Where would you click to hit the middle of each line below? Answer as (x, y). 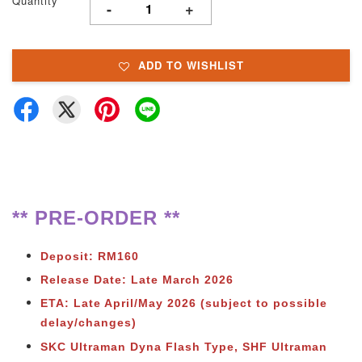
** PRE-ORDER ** (96, 218)
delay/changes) (88, 323)
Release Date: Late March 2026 (137, 280)
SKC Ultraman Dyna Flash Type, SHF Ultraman (184, 346)
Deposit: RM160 (90, 256)
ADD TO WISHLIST (191, 65)
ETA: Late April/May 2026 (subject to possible (184, 303)
